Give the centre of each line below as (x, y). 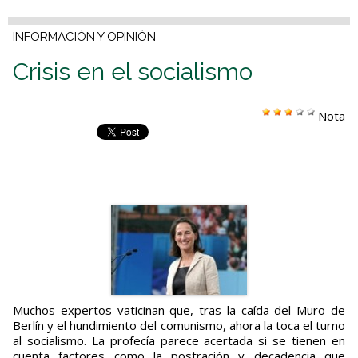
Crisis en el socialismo (133, 72)
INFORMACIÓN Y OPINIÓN (84, 37)
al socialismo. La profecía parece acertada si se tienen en (179, 341)
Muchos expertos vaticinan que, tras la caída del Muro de (18, 310)
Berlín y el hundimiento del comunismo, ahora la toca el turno (179, 326)
